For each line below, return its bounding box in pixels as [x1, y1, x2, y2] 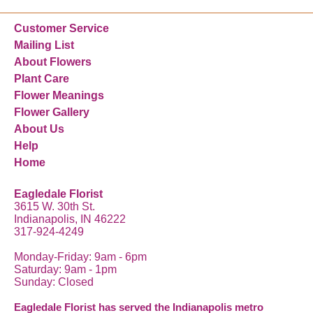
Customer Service [14, 22, 109, 35]
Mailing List [14, 39, 74, 52]
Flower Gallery [14, 106, 89, 119]
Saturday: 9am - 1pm [14, 263, 117, 276]
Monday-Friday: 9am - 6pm [14, 251, 147, 263]
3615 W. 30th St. [14, 201, 95, 213]
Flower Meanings [14, 89, 104, 102]
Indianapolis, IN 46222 [14, 213, 126, 226]
